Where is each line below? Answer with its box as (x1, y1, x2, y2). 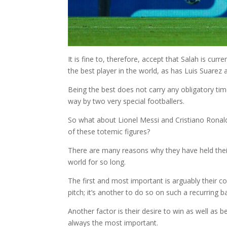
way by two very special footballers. (68, 96, 185, 106)
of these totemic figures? (68, 126, 150, 136)
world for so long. (68, 157, 126, 167)
